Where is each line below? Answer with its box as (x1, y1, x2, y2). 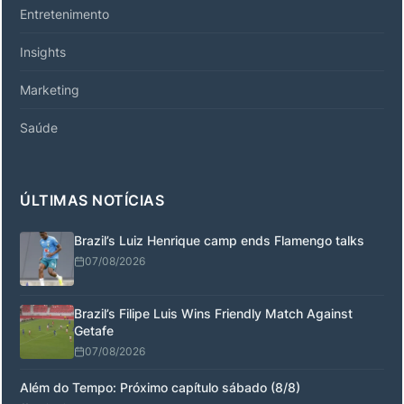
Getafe (74, 323, 114, 338)
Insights (20, 44, 66, 60)
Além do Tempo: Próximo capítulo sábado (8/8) (20, 380, 300, 395)
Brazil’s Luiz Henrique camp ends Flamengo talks (74, 233, 364, 248)
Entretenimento (20, 6, 109, 22)
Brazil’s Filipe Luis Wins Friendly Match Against (74, 306, 353, 321)
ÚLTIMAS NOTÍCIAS (20, 191, 164, 209)
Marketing (20, 82, 79, 97)
